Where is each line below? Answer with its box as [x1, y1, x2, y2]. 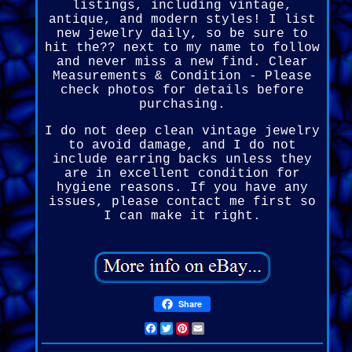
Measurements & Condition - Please [52, 69, 312, 84]
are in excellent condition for [64, 167, 300, 181]
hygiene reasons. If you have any [56, 181, 308, 196]
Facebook [156, 321, 220, 336]
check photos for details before [60, 83, 304, 98]
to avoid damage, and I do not [68, 138, 296, 153]
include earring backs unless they [52, 152, 312, 167]
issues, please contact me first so [48, 195, 316, 210]
